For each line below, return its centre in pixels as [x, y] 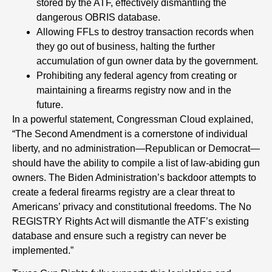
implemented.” [43, 250]
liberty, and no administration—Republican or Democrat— [136, 148]
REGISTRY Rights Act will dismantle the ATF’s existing [131, 221]
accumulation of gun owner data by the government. [147, 61]
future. [50, 104]
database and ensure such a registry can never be [119, 236]
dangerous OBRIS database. [98, 17]
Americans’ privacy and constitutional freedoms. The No [132, 206]
